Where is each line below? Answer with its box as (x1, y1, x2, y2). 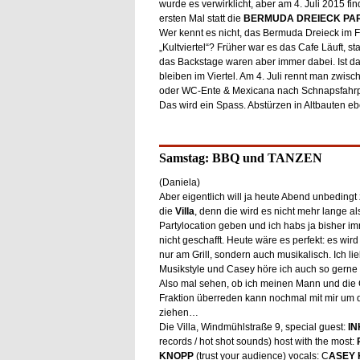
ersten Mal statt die (158, 13, 243, 24)
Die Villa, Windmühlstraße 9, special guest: (158, 321, 348, 333)
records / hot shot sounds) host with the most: (158, 336, 357, 347)
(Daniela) (158, 177, 200, 188)
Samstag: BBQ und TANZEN (158, 151, 322, 165)
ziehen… (158, 307, 198, 318)
